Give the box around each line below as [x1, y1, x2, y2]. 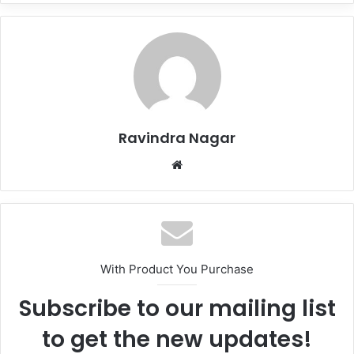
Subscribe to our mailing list [18, 292, 336, 324]
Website [182, 156, 227, 171]
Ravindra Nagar [119, 127, 235, 148]
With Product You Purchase [100, 261, 254, 277]
